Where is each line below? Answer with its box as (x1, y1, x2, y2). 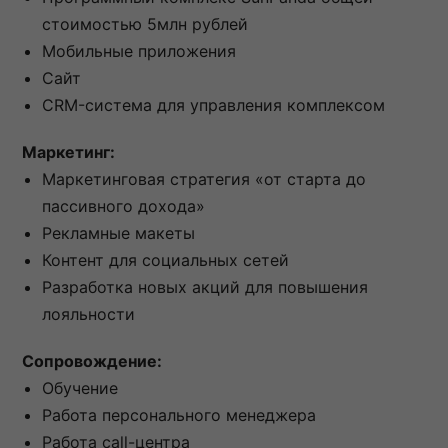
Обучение (42, 378, 118, 399)
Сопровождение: (22, 351, 162, 372)
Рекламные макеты (42, 223, 195, 244)
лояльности (42, 304, 135, 325)
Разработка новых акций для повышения (42, 277, 368, 298)
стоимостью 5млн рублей (42, 14, 248, 35)
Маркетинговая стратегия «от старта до (42, 169, 366, 190)
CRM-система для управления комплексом (42, 95, 385, 116)
